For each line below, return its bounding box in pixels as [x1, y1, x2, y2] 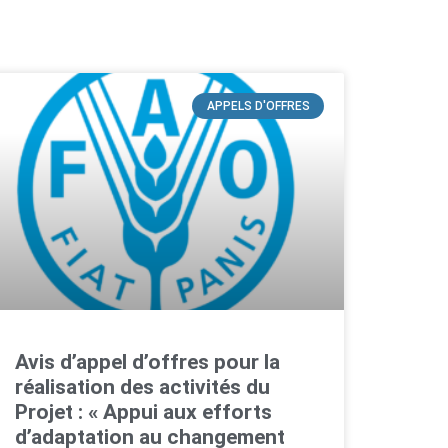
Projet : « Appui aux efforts [14, 400, 272, 425]
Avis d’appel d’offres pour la [14, 350, 280, 375]
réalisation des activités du [14, 375, 270, 400]
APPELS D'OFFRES [206, 99, 310, 114]
